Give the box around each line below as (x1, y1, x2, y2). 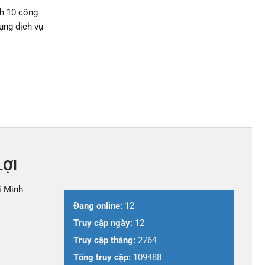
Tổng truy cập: (73, 251, 131, 263)
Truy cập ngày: (73, 217, 132, 228)
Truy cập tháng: (73, 234, 135, 245)
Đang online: (73, 200, 122, 211)
